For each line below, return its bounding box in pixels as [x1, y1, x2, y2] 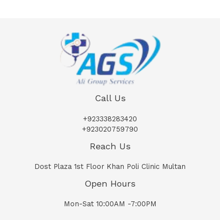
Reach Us [89, 140, 131, 151]
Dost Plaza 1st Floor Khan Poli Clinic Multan [34, 162, 186, 171]
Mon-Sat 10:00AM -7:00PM [63, 199, 157, 209]
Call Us [94, 93, 126, 104]
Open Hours [84, 178, 136, 189]
